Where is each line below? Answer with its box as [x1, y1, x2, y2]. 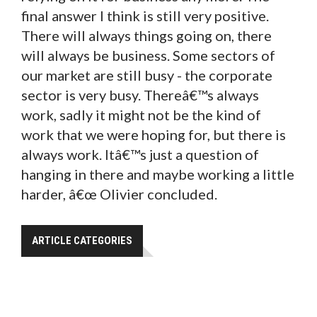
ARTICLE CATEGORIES [32, 234, 132, 247]
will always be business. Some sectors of [21, 46, 275, 64]
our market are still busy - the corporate [21, 66, 272, 83]
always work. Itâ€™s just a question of [21, 145, 259, 163]
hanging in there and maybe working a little [21, 165, 294, 183]
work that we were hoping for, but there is [21, 125, 286, 143]
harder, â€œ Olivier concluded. [21, 185, 217, 202]
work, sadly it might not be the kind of [21, 105, 261, 123]
